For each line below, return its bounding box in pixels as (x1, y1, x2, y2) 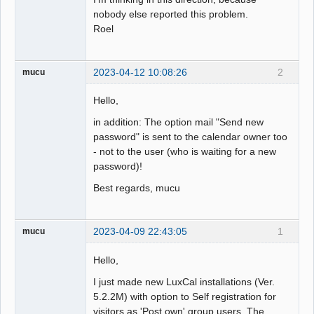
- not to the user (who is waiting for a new (93, 146, 277, 158)
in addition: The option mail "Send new (93, 116, 264, 128)
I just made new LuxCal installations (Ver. (93, 275, 275, 287)
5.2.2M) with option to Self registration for (93, 290, 277, 302)
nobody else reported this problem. (93, 8, 249, 20)
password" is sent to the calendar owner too (93, 131, 288, 143)
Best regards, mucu (93, 182, 181, 194)
